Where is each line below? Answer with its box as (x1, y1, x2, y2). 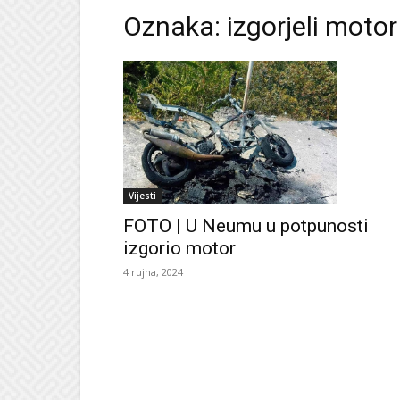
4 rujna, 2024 (123, 264, 183, 279)
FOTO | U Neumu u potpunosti (123, 214, 369, 237)
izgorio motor (123, 237, 236, 259)
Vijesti (129, 188, 156, 202)
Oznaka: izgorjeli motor (123, 11, 397, 42)
